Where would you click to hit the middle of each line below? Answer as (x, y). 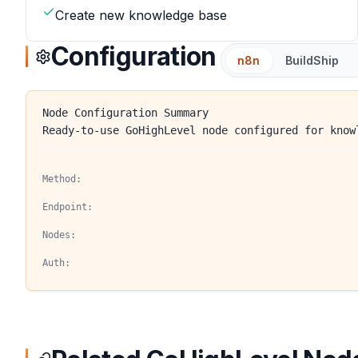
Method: (62, 179)
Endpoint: (68, 207)
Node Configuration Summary (125, 112)
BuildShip (312, 60)
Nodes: (59, 235)
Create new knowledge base (141, 15)
